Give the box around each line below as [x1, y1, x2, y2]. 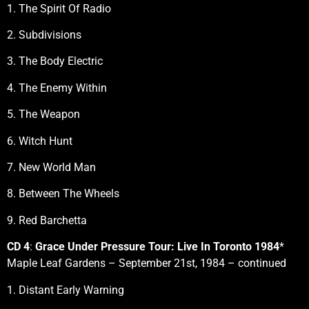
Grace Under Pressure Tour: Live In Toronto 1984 [35, 240, 279, 254]
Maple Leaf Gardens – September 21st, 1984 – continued [7, 257, 286, 270]
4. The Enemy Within [7, 81, 107, 94]
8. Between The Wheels [7, 187, 119, 201]
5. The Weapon [7, 108, 80, 121]
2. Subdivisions [7, 28, 81, 42]
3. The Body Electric [7, 54, 103, 68]
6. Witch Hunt [7, 134, 72, 148]
